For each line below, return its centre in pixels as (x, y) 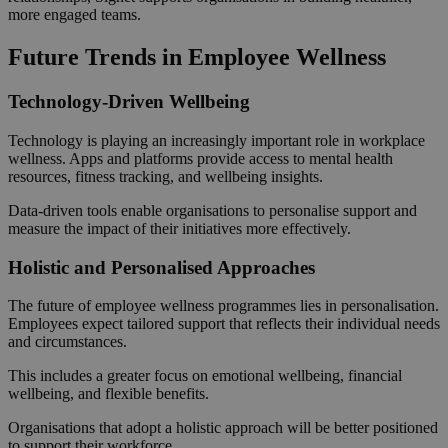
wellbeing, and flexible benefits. (108, 394)
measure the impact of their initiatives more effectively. (179, 228)
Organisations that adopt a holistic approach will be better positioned (223, 428)
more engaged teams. (74, 15)
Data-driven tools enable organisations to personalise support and (212, 210)
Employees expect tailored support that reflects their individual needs (224, 324)
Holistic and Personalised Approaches (161, 267)
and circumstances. (67, 342)
